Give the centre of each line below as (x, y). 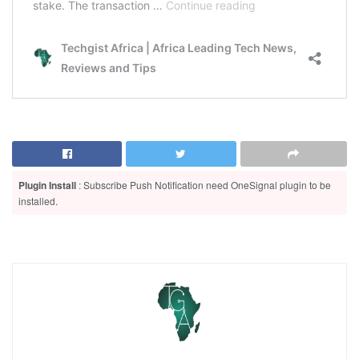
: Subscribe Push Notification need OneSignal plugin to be (204, 184)
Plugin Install (47, 185)
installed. (38, 200)
